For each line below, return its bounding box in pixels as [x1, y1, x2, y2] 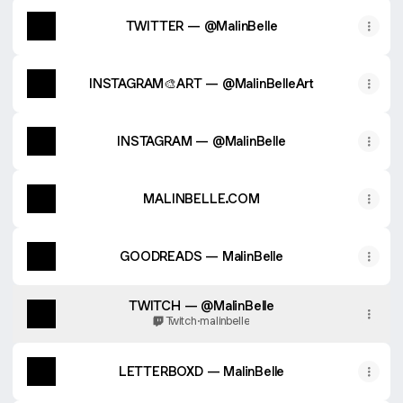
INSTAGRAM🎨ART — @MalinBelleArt [89, 75, 314, 92]
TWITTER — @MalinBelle [125, 17, 278, 34]
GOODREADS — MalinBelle [120, 247, 283, 264]
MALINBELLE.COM [143, 190, 260, 207]
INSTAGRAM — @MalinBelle [117, 132, 286, 149]
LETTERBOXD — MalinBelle [118, 363, 285, 380]
